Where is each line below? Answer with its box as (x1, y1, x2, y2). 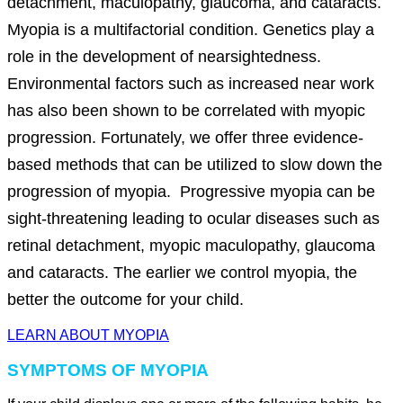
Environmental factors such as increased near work (7, 75, 374, 94)
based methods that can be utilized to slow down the (7, 156, 382, 175)
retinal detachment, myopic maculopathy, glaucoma (7, 237, 375, 255)
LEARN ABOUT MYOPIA (7, 327, 169, 344)
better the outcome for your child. (7, 291, 248, 309)
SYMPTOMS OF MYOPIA (7, 360, 209, 380)
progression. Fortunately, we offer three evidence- (7, 129, 363, 148)
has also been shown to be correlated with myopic (7, 102, 365, 121)
